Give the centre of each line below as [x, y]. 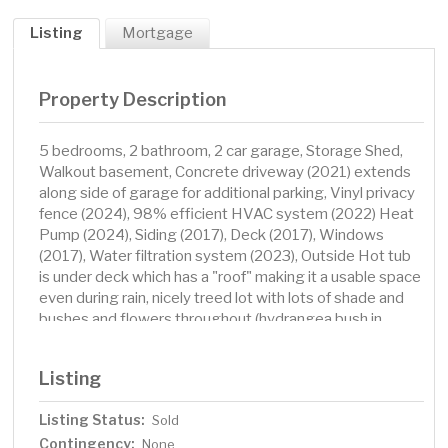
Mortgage [158, 33]
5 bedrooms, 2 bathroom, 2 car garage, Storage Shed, [221, 151]
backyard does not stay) [121, 340]
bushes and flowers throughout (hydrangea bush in [211, 319]
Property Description [133, 99]
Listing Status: [92, 420]
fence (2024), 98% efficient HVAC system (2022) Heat [227, 214]
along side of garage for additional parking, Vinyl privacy [227, 193]
